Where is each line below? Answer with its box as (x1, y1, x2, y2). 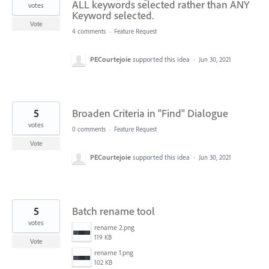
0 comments (72, 124, 106, 133)
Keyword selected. (72, 8, 154, 22)
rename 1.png (94, 247, 133, 257)
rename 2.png (94, 222, 134, 232)
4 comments (72, 26, 106, 35)
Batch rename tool (72, 204, 155, 218)
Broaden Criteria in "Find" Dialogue (72, 106, 228, 120)
